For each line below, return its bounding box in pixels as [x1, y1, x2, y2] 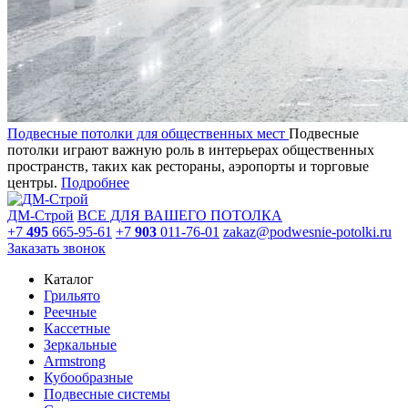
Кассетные [44, 320, 110, 336]
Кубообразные [44, 369, 133, 385]
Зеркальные [44, 336, 117, 352]
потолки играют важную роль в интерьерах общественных [7, 141, 374, 158]
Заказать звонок [7, 240, 106, 256]
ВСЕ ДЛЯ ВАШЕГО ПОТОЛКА [77, 207, 282, 223]
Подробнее [61, 174, 129, 190]
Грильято [44, 287, 100, 303]
